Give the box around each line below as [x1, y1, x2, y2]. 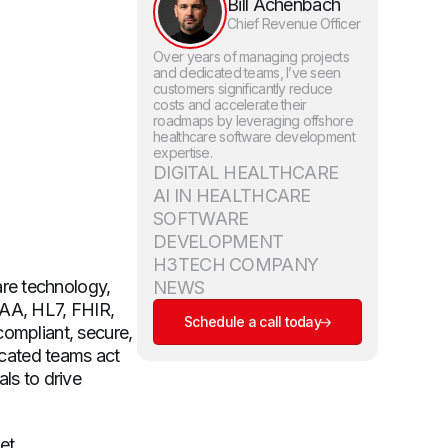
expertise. [153, 144, 212, 162]
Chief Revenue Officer [227, 14, 361, 32]
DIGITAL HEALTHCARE [153, 162, 339, 184]
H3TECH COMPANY [153, 254, 319, 276]
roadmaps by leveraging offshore [153, 112, 353, 130]
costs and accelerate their [153, 96, 307, 114]
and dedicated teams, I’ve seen [153, 64, 341, 82]
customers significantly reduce [153, 80, 333, 98]
